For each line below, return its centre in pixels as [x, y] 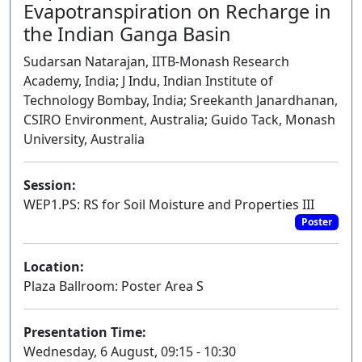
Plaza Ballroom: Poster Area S [114, 286]
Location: [54, 267]
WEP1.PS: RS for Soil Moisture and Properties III [169, 204]
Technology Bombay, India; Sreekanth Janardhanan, [181, 100]
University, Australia [84, 139]
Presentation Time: [85, 333]
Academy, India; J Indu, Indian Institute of [148, 81]
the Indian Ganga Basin [127, 34]
